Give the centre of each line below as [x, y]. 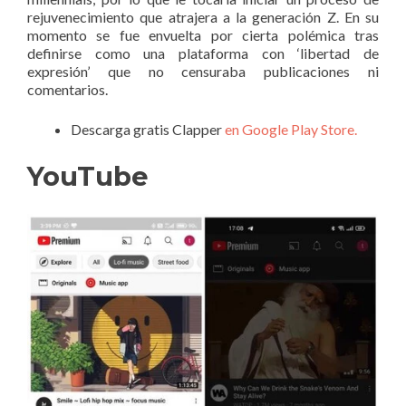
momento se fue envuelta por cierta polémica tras [203, 34]
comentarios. [68, 89]
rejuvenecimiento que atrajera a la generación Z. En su [203, 16]
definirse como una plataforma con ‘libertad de [203, 53]
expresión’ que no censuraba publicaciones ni [203, 71]
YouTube [88, 176]
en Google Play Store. [291, 129]
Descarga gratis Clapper [148, 129]
